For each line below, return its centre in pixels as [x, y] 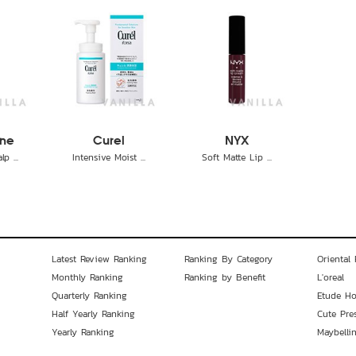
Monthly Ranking [88, 277]
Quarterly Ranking [90, 296]
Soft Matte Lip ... [237, 157]
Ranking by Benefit [224, 277]
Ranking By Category [228, 259]
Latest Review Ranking [100, 259]
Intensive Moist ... [108, 157]
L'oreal [330, 277]
